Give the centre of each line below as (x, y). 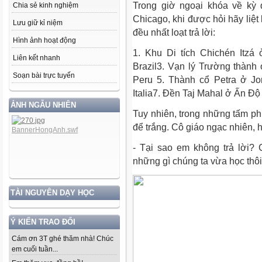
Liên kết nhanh (37, 58)
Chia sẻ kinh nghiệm (46, 5)
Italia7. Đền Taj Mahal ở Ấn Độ (196, 93)
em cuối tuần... (35, 249)
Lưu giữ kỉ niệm (38, 23)
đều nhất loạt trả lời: (174, 32)
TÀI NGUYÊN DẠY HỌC (52, 193)
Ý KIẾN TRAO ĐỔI (43, 222)
